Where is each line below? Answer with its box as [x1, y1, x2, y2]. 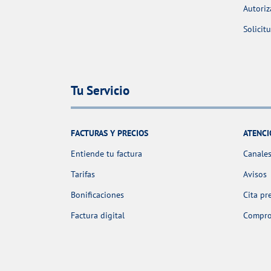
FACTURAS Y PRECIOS [71, 127, 148, 139]
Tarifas [71, 168, 95, 180]
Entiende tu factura [71, 148, 142, 159]
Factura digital [71, 209, 125, 221]
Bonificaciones [71, 189, 124, 200]
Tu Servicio [71, 82, 129, 99]
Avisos [243, 168, 267, 180]
